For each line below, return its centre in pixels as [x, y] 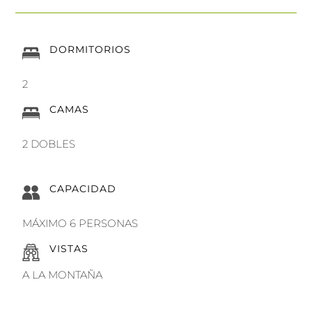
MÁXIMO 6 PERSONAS [80, 223]
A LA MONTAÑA [63, 274]
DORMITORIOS [91, 49]
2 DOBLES [49, 143]
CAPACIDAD [83, 188]
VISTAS [69, 248]
